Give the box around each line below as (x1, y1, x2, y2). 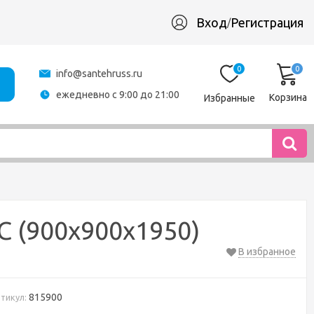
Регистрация (231, 15, 303, 29)
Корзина (269, 91, 307, 103)
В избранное (238, 246, 296, 257)
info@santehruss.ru (56, 68, 142, 79)
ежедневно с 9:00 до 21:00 (56, 89, 179, 100)
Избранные (204, 92, 255, 104)
